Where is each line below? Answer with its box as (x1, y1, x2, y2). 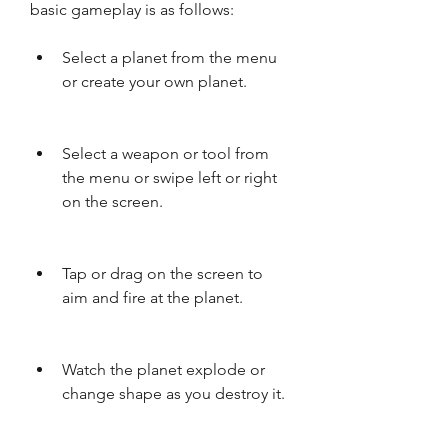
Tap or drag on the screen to (62, 264, 263, 283)
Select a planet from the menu (62, 48, 277, 67)
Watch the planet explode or (62, 360, 265, 379)
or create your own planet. (62, 72, 247, 91)
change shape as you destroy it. (62, 384, 285, 403)
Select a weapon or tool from (62, 144, 269, 163)
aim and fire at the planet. (62, 288, 243, 307)
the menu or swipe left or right (62, 168, 277, 187)
